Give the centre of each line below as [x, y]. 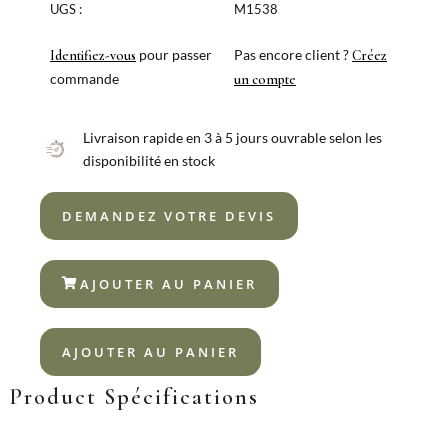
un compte [265, 80]
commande [84, 79]
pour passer [174, 55]
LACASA [65, 23]
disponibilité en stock [148, 160]
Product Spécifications [134, 396]
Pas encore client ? [293, 55]
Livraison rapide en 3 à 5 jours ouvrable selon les [232, 137]
